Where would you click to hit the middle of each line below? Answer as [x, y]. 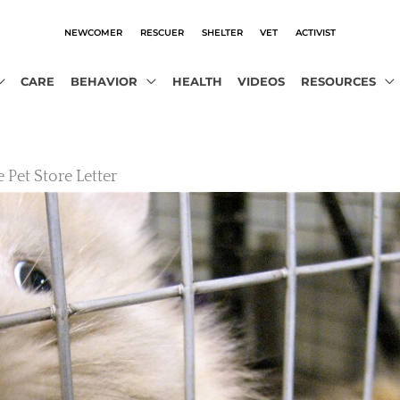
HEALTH [197, 81]
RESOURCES [338, 81]
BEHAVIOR [104, 81]
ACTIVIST [316, 32]
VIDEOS [262, 81]
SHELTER [222, 32]
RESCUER [162, 32]
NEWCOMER [93, 32]
